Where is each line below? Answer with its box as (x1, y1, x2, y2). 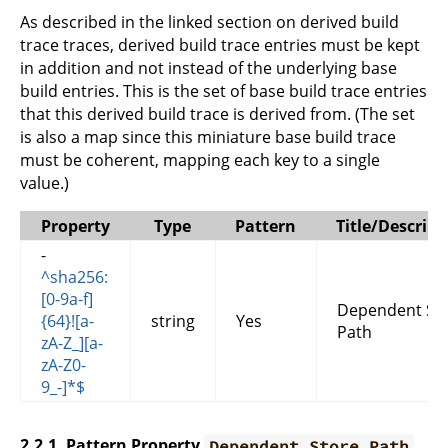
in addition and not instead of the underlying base (20, 57, 397, 80)
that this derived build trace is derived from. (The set (20, 103, 415, 126)
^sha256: (41, 266, 108, 289)
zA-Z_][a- (41, 332, 103, 355)
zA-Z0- (41, 354, 86, 377)
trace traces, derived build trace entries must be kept (20, 34, 420, 57)
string (151, 310, 195, 333)
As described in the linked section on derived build (20, 11, 399, 34)
